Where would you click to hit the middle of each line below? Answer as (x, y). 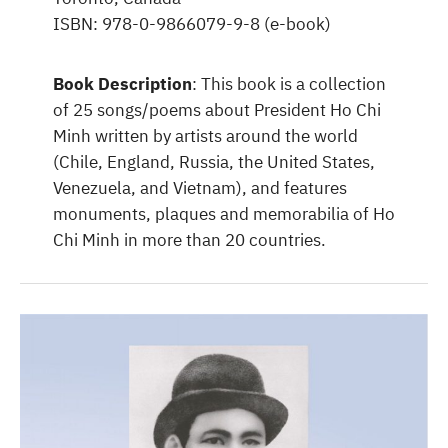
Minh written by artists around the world (205, 135)
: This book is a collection (288, 83)
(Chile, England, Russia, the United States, (213, 161)
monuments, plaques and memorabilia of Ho (223, 213)
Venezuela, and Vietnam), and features (199, 187)
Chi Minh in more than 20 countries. (189, 239)
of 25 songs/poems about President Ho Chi (216, 109)
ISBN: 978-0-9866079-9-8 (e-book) (191, 23)
